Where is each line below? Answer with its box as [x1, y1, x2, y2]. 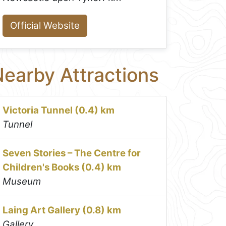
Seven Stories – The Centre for [3, 147, 141, 159]
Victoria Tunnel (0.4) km [3, 104, 115, 116]
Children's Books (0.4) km [3, 161, 122, 173]
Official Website [10, 19, 80, 31]
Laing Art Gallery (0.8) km [3, 204, 122, 216]
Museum [3, 175, 41, 187]
